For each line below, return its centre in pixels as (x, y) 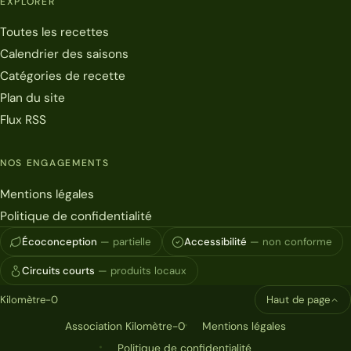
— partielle (125, 242)
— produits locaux (142, 271)
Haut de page (298, 300)
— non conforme (291, 242)
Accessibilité (215, 242)
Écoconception (60, 242)
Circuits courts (58, 271)
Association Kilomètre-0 (125, 326)
